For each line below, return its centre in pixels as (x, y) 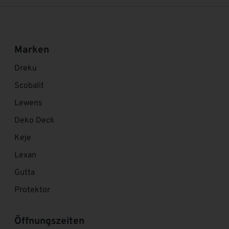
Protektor (32, 190)
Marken (31, 50)
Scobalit (29, 86)
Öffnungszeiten (49, 221)
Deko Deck (34, 120)
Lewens (28, 103)
